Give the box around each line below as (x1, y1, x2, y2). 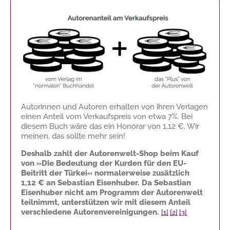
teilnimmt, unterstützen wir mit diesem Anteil (21, 197, 190, 207)
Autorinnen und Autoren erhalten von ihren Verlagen (21, 102, 208, 111)
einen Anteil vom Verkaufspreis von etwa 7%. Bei (21, 111, 193, 121)
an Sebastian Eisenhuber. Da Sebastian (44, 178, 191, 187)
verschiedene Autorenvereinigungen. (21, 207, 159, 217)
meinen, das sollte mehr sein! (21, 131, 125, 141)
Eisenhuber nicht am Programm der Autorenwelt (21, 187, 203, 197)
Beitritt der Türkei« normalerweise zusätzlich (21, 168, 189, 178)
